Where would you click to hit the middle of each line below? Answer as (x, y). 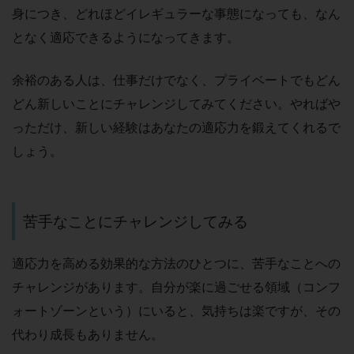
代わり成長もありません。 (88, 334)
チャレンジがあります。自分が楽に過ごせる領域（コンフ (176, 286)
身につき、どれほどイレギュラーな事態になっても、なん (176, 14)
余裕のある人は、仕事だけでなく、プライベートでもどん (176, 80)
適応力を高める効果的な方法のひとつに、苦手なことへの (176, 263)
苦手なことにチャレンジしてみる (136, 222)
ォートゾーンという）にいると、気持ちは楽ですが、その (176, 310)
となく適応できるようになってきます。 (126, 38)
